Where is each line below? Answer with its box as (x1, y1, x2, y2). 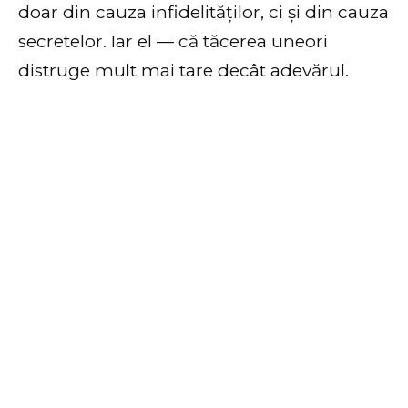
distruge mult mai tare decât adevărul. (18, 60, 349, 82)
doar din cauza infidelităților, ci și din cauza (18, 2, 389, 24)
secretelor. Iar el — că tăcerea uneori (18, 31, 328, 53)
